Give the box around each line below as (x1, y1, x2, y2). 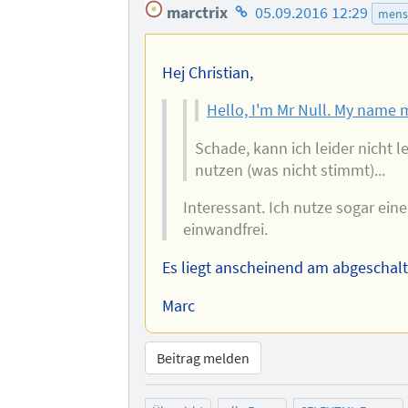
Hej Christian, (161, 62, 253, 83)
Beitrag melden (157, 348, 250, 367)
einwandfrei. (182, 219, 268, 240)
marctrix (163, 2, 229, 23)
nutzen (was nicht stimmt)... (194, 159, 385, 180)
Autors (230, 47, 277, 68)
